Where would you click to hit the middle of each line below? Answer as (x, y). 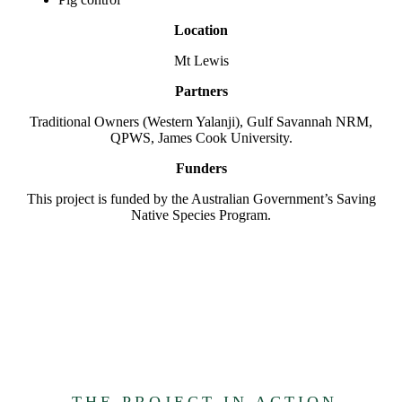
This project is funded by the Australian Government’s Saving (201, 199)
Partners (201, 92)
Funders (201, 169)
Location (201, 31)
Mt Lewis (201, 61)
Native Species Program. (201, 215)
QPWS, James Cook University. (201, 138)
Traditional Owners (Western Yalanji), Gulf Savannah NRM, (201, 122)
